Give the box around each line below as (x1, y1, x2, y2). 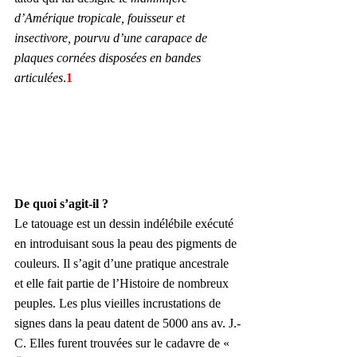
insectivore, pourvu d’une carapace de (14, 30, 210, 45)
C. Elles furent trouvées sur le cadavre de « (14, 336, 233, 351)
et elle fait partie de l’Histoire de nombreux (14, 277, 232, 291)
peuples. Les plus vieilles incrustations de (14, 296, 224, 311)
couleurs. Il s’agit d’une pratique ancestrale (14, 257, 232, 271)
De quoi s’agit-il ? (14, 197, 108, 211)
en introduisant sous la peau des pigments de (14, 237, 240, 251)
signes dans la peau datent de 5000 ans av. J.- (14, 316, 241, 331)
